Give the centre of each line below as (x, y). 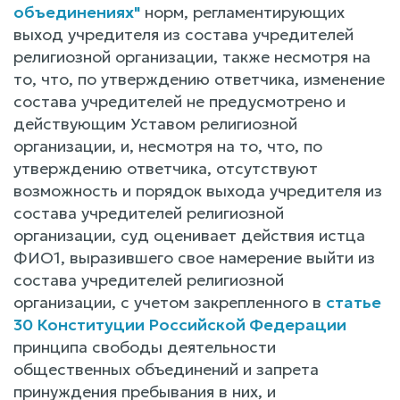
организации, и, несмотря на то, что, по (168, 146)
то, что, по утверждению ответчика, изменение (199, 79)
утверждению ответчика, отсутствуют (166, 168)
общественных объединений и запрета (166, 369)
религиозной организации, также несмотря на (192, 56)
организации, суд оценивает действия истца (189, 235)
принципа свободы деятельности (145, 346)
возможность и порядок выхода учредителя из (198, 190)
